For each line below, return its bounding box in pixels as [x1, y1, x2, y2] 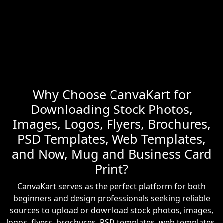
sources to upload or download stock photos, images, [10, 205, 213, 216]
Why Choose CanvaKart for [32, 86, 191, 103]
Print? [95, 160, 128, 178]
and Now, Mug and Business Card [11, 145, 212, 163]
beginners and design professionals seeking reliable [13, 193, 210, 204]
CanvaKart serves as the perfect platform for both [17, 181, 206, 192]
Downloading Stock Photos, [30, 101, 193, 118]
